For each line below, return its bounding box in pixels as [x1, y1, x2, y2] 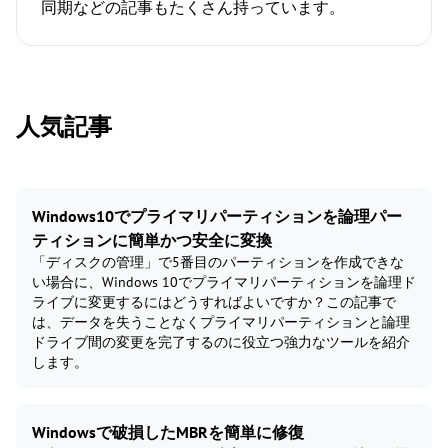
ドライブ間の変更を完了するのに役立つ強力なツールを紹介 [32, 333, 410, 352]
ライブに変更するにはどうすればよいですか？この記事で [32, 293, 396, 312]
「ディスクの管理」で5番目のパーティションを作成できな [32, 253, 404, 272]
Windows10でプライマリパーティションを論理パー [32, 206, 402, 227]
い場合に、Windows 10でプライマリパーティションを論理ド [32, 273, 416, 292]
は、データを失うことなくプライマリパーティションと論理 [32, 313, 410, 332]
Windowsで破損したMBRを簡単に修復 [32, 422, 304, 443]
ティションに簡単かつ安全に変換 [32, 230, 272, 251]
